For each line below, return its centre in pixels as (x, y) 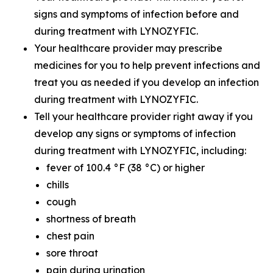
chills (58, 185)
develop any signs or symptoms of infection (135, 133)
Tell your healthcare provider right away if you (144, 116)
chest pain (70, 236)
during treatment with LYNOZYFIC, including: (140, 151)
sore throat (72, 253)
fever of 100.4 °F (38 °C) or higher (126, 168)
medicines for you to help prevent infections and (147, 65)
